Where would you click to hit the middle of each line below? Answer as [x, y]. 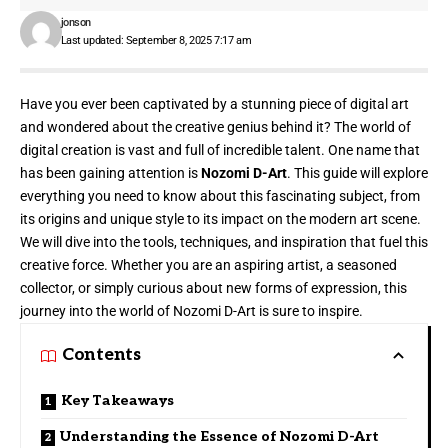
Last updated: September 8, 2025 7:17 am [156, 40]
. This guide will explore [357, 172]
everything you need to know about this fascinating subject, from [220, 195]
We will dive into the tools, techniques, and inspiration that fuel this [224, 241]
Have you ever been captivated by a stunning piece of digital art [214, 103]
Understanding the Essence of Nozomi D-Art [219, 436]
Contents [101, 355]
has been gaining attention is [110, 172]
